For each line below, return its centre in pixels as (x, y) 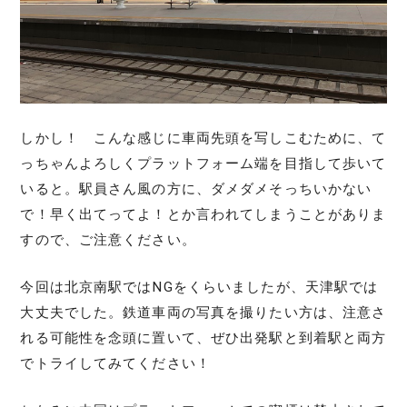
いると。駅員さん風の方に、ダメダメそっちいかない (196, 189)
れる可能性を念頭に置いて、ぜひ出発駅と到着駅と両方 (203, 338)
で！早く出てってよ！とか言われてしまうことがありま (203, 214)
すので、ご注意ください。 (108, 239)
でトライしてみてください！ (115, 363)
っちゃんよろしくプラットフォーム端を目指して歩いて (203, 163)
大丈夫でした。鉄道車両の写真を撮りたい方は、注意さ (203, 312)
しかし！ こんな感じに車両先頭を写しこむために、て (203, 138)
